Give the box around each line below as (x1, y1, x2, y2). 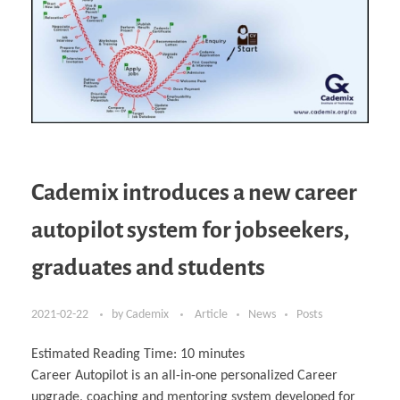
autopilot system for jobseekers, (31, 218, 349, 244)
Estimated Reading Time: (31, 347, 180, 362)
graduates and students (31, 255, 265, 281)
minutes (198, 347, 245, 362)
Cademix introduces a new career (31, 180, 357, 206)
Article (195, 308, 228, 322)
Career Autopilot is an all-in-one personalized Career (31, 369, 337, 384)
